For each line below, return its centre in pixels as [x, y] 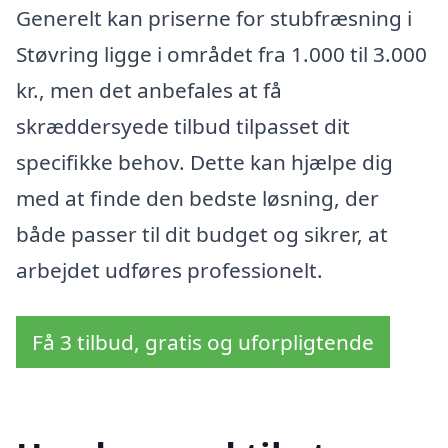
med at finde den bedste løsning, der [197, 197]
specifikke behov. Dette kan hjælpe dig [204, 161]
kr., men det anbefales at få [149, 89]
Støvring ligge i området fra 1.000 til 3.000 [221, 53]
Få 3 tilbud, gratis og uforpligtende [203, 341]
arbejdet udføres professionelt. [169, 269]
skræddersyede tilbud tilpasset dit [183, 125]
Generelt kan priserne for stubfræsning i [214, 17]
